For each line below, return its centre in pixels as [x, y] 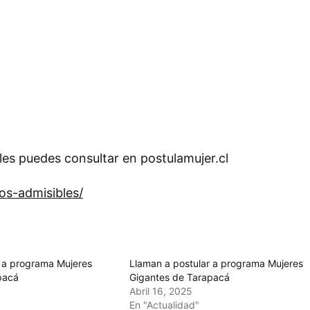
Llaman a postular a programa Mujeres [217, 263]
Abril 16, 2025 [161, 291]
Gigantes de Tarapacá [180, 277]
